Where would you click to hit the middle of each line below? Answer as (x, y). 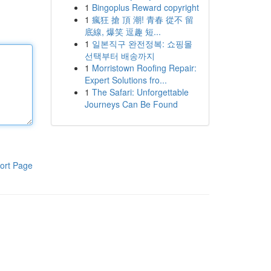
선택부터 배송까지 (119, 56)
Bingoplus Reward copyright (145, 7)
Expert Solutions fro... (126, 80)
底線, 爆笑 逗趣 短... (122, 31)
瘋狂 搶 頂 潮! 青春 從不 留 (142, 19)
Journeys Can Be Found (131, 104)
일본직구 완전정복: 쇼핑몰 (142, 44)
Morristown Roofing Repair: (144, 68)
